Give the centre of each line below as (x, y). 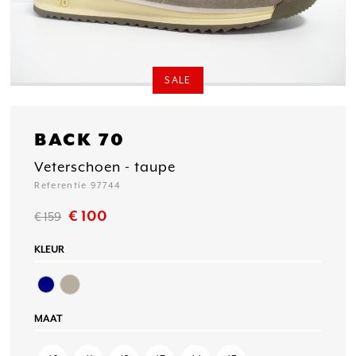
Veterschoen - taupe (105, 166)
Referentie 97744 (78, 185)
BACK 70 (80, 139)
